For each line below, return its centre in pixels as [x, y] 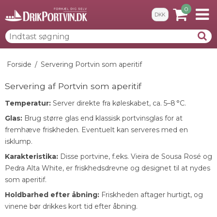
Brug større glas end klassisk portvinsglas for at [102, 118]
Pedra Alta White [34, 168]
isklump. [19, 141]
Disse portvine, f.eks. [94, 156]
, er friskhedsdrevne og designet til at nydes [136, 168]
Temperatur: [28, 103]
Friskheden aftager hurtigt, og [151, 194]
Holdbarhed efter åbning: [52, 194]
